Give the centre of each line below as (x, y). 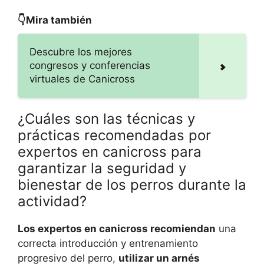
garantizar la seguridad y (102, 169)
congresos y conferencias (90, 66)
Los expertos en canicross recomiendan (117, 229)
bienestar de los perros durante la (132, 185)
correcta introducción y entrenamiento (108, 244)
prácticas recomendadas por (114, 136)
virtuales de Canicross (82, 79)
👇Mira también (55, 20)
